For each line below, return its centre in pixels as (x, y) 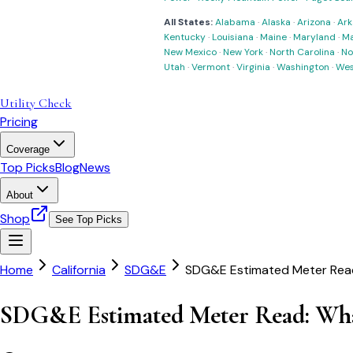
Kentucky (185, 37)
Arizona (314, 22)
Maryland (314, 37)
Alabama (235, 22)
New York (243, 52)
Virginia (253, 67)
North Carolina (302, 52)
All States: (188, 22)
